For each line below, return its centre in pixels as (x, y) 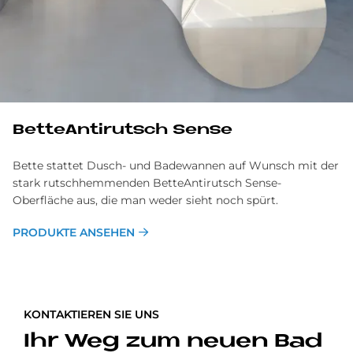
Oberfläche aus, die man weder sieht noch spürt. (145, 201)
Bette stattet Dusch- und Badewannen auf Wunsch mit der (176, 166)
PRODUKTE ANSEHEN (74, 233)
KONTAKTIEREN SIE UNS (91, 315)
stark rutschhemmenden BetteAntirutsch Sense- (147, 183)
